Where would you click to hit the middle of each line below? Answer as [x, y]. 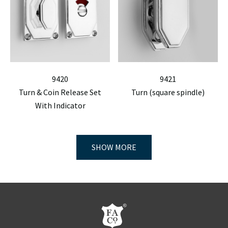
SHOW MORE [114, 147]
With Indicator [60, 105]
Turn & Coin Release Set [60, 92]
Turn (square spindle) [168, 92]
